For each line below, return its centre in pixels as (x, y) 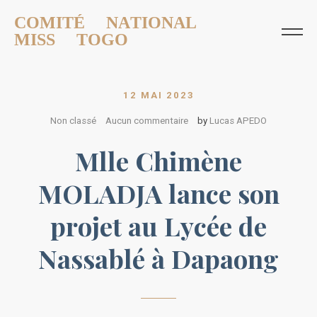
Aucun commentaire (147, 120)
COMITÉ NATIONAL (105, 23)
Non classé (73, 120)
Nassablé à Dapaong (158, 259)
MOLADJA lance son (158, 194)
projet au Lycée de (158, 226)
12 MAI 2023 (158, 95)
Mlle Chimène (158, 161)
